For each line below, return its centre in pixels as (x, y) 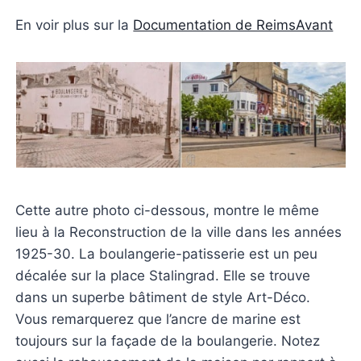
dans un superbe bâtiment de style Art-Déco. (165, 297)
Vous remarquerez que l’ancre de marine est (158, 319)
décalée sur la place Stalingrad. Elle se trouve (163, 275)
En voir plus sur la (75, 25)
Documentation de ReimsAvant (233, 25)
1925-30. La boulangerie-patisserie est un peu (167, 253)
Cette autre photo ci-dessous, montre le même (168, 210)
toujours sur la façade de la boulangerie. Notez (168, 340)
